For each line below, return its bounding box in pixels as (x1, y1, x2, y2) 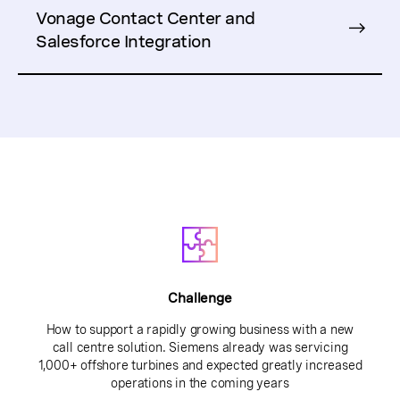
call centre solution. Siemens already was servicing (52, 340, 348, 354)
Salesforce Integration (36, 32, 211, 51)
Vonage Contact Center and (36, 9, 255, 28)
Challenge (168, 291, 232, 305)
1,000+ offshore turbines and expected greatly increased (37, 358, 362, 372)
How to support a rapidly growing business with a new (46, 322, 354, 337)
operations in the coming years (111, 376, 289, 390)
